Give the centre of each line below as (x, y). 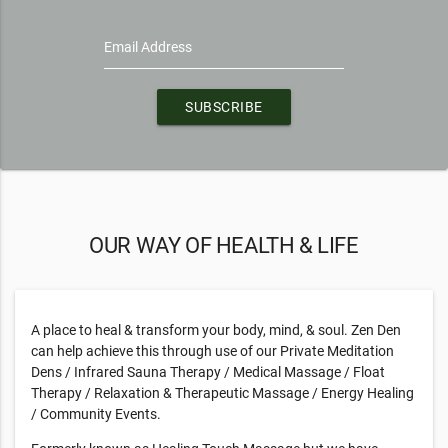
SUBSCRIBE (224, 107)
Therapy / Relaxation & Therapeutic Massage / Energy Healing (222, 393)
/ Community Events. (96, 414)
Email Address (148, 47)
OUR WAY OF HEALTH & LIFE (224, 244)
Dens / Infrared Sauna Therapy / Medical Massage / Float (208, 372)
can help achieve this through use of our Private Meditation (212, 351)
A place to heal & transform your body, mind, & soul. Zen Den (216, 330)
